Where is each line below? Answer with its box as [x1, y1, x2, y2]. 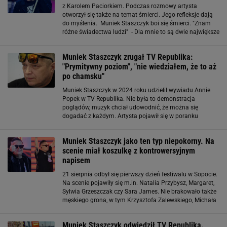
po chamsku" [62, 71, 104, 81]
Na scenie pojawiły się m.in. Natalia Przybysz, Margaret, [62, 179, 214, 186]
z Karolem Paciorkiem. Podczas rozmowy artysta [62, 2, 197, 10]
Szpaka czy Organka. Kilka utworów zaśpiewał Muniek [62, 205, 210, 212]
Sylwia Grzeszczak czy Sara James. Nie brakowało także [62, 187, 216, 195]
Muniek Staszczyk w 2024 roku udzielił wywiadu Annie [62, 86, 210, 94]
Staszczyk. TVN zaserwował [62, 213, 139, 221]
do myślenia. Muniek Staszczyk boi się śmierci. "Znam [62, 19, 211, 27]
